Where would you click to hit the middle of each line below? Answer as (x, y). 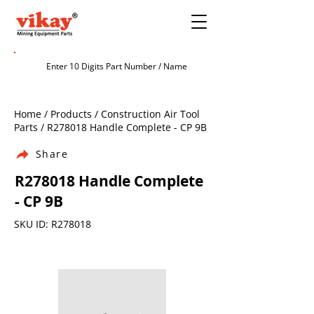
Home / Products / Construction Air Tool (107, 114)
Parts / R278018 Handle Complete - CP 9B (110, 127)
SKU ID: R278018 (53, 224)
